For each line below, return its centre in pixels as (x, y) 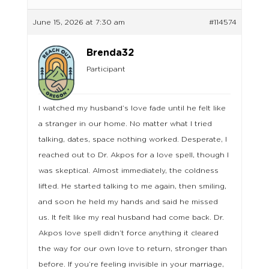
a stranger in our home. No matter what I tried (125, 124)
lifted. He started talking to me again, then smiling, (132, 186)
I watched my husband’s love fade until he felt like (132, 108)
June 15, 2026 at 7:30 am (78, 22)
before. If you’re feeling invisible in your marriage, (131, 264)
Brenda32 (110, 53)
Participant (106, 69)
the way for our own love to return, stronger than (132, 249)
